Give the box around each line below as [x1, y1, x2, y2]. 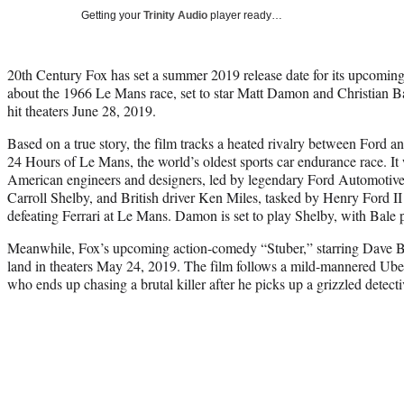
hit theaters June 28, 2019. [7, 100, 156, 120]
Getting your [81, 8, 143, 22]
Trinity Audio [143, 8, 207, 22]
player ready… [207, 8, 282, 22]
